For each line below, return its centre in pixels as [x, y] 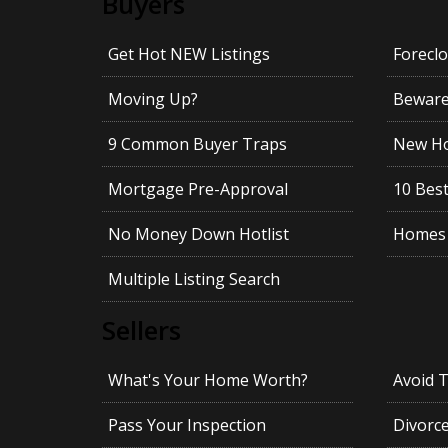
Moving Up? [152, 99]
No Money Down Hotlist [198, 234]
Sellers [141, 330]
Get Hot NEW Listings [188, 54]
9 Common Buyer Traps [197, 144]
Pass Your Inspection [186, 425]
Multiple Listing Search [193, 279]
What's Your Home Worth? [207, 380]
